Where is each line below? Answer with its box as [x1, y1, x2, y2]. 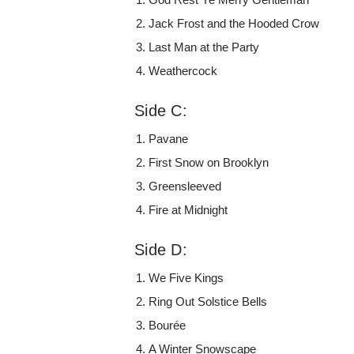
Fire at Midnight [149, 202, 228, 217]
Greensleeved [149, 179, 222, 193]
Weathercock [149, 63, 218, 77]
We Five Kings [149, 270, 224, 284]
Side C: [134, 101, 187, 119]
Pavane [149, 131, 189, 145]
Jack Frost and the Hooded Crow [149, 16, 320, 30]
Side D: [134, 240, 187, 258]
